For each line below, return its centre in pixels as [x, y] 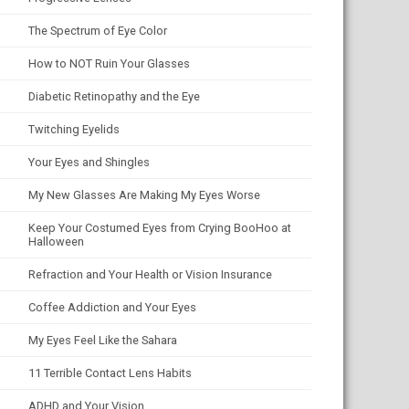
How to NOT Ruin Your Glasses [109, 63]
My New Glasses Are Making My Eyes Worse [144, 195]
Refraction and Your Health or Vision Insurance [150, 274]
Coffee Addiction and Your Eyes [112, 307]
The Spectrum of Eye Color [98, 31]
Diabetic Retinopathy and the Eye [114, 96]
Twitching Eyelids [74, 129]
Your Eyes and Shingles [89, 162]
